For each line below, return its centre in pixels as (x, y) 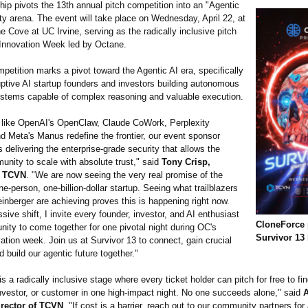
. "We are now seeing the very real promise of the (124, 175)
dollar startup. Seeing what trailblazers (162, 188)
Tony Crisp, (186, 162)
